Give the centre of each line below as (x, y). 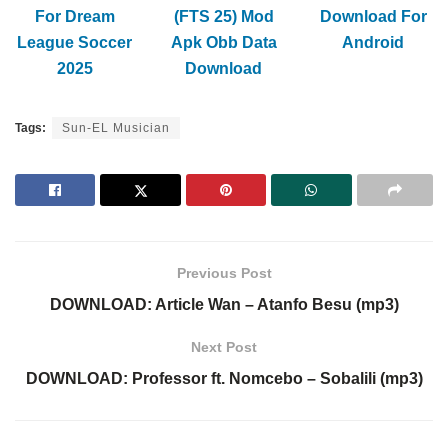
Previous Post (224, 272)
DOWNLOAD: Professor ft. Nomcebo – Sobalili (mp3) (224, 378)
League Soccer (75, 42)
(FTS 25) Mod (223, 16)
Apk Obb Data (223, 42)
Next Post (224, 346)
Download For (373, 16)
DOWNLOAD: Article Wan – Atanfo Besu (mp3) (224, 304)
